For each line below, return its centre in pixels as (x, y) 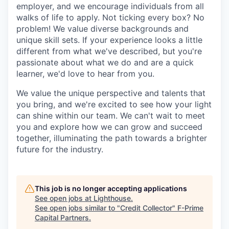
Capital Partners (62, 217)
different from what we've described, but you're (109, 51)
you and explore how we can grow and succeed (109, 127)
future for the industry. (60, 149)
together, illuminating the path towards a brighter (112, 138)
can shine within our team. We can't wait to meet (111, 115)
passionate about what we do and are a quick (105, 62)
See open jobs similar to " (77, 208)
